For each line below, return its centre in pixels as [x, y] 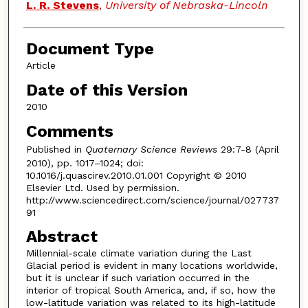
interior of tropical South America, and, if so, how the [151, 290]
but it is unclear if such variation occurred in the [137, 278]
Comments [69, 131]
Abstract [62, 237]
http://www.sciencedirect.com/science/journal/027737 [152, 200]
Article [41, 66]
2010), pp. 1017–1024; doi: [85, 163]
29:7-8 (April [248, 149]
